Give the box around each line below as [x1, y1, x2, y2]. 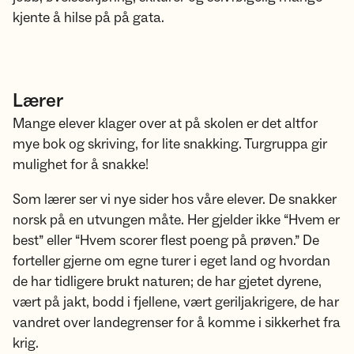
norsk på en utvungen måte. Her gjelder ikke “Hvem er [13, 211, 340, 229]
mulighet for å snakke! [13, 156, 152, 174]
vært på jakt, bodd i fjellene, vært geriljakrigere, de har [13, 293, 339, 311]
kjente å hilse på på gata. [13, 9, 168, 27]
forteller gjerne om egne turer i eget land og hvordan [13, 252, 330, 270]
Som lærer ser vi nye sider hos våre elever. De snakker [13, 190, 337, 209]
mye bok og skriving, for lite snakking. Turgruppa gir [13, 135, 327, 153]
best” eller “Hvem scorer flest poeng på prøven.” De [13, 232, 319, 250]
